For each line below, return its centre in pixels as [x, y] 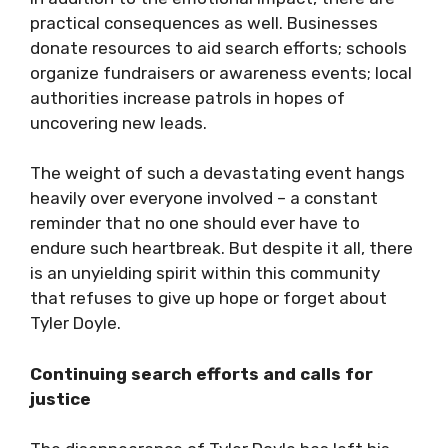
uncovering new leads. [118, 123]
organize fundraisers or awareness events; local [221, 73]
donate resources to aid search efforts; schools [218, 48]
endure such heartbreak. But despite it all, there [221, 248]
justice [60, 398]
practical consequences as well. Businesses [204, 23]
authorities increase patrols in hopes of [187, 98]
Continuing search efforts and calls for [201, 373]
